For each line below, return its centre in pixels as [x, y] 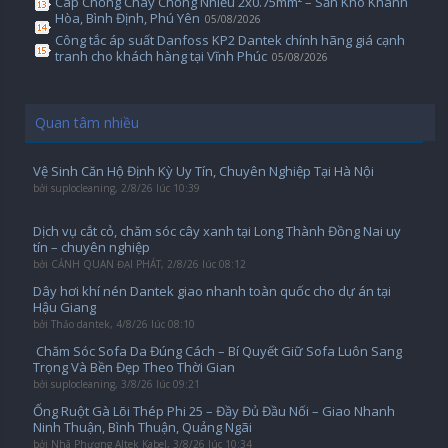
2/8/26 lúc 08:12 [206, 264]
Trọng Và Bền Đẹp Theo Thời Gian [133, 367]
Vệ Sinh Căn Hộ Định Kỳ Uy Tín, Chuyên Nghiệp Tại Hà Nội [203, 171]
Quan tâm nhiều [87, 122]
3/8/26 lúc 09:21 [160, 384]
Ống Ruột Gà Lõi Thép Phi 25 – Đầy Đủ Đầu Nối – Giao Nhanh [213, 411]
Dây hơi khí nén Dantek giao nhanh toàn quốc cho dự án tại [211, 291]
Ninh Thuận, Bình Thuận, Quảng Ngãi [142, 427]
